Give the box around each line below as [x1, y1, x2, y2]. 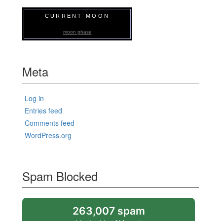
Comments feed [25, 117, 74, 128]
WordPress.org [25, 130, 72, 140]
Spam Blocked [22, 167, 98, 184]
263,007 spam [72, 204, 145, 217]
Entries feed [25, 105, 62, 115]
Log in [25, 93, 44, 103]
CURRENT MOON [44, 12, 110, 19]
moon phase [63, 29, 92, 35]
